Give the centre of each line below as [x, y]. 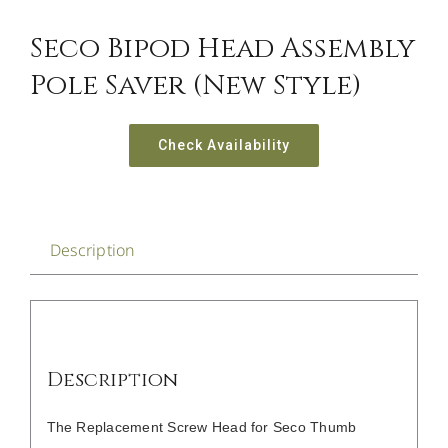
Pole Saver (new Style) [195, 86]
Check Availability [224, 145]
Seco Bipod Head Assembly [222, 49]
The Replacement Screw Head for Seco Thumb [201, 426]
